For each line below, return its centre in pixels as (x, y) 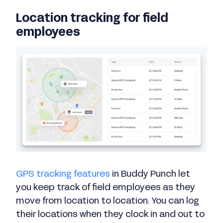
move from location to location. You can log (108, 202)
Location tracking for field (92, 19)
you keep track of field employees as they (106, 188)
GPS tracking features (63, 175)
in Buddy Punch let (150, 175)
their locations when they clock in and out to (110, 215)
